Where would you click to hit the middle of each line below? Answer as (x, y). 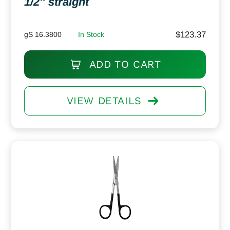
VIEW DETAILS (104, 100)
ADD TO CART (123, 64)
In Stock (91, 34)
